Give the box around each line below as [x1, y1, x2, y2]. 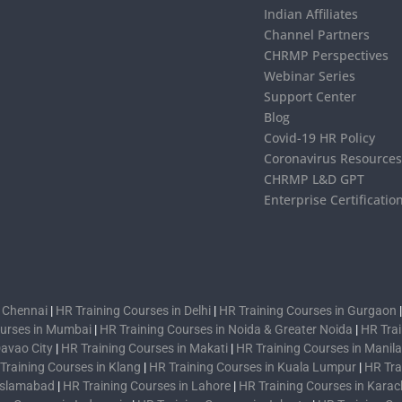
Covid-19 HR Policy [264, 129, 376, 147]
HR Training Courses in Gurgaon [219, 303, 397, 319]
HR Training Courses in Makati [61, 341, 228, 356]
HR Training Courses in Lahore [63, 379, 231, 394]
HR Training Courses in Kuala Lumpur [149, 360, 356, 375]
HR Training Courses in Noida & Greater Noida [100, 322, 353, 337]
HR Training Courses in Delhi [56, 303, 211, 319]
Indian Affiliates [264, 5, 359, 23]
